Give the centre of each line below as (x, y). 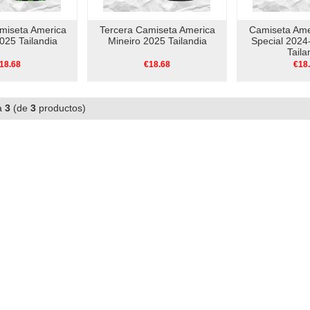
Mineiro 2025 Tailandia (157, 41)
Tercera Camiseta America (157, 30)
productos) (66, 108)
